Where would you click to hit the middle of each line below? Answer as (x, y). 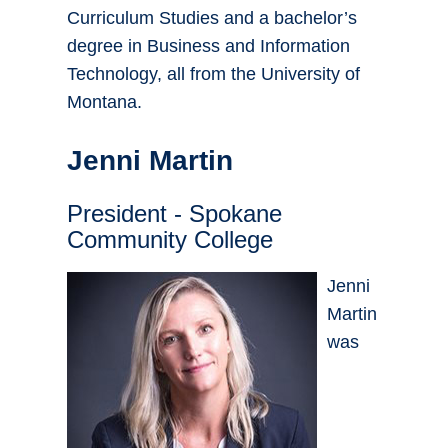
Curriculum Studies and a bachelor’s (212, 18)
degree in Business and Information (208, 46)
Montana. (104, 102)
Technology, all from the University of (213, 74)
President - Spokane (174, 214)
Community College (170, 240)
